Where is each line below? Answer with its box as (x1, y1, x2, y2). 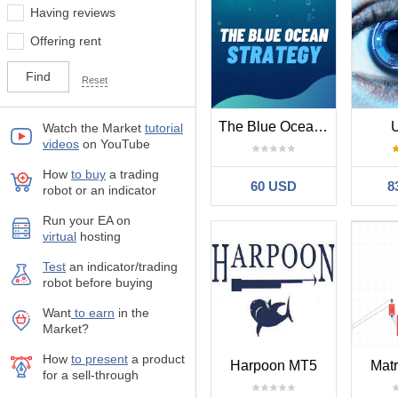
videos (43, 137, 79, 151)
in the (115, 306, 149, 320)
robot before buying (43, 275, 153, 290)
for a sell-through (43, 368, 139, 382)
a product (128, 352, 185, 366)
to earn (71, 306, 115, 320)
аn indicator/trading (66, 259, 178, 274)
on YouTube (79, 137, 150, 151)
